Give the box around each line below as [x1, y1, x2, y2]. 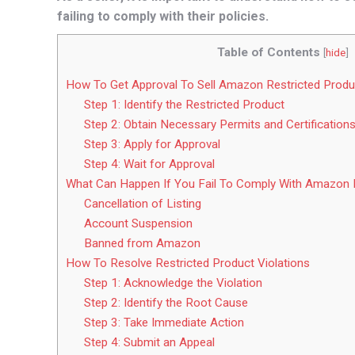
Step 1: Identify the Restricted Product [83, 97, 284, 112]
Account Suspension [83, 216, 193, 231]
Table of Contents [216, 45, 320, 60]
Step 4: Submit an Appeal [83, 334, 215, 349]
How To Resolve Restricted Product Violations [66, 255, 310, 270]
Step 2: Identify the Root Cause [83, 295, 248, 310]
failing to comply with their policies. [57, 9, 269, 25]
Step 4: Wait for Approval [83, 156, 215, 171]
